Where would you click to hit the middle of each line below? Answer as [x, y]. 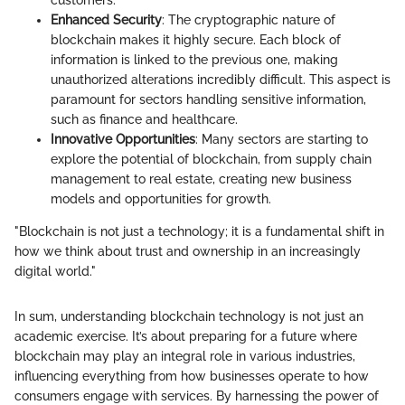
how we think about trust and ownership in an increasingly [188, 252]
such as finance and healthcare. [144, 120]
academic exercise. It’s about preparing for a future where [186, 337]
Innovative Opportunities [123, 140]
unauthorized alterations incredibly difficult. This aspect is [221, 80]
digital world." [55, 272]
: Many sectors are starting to [282, 140]
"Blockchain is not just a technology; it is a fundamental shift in [199, 232]
